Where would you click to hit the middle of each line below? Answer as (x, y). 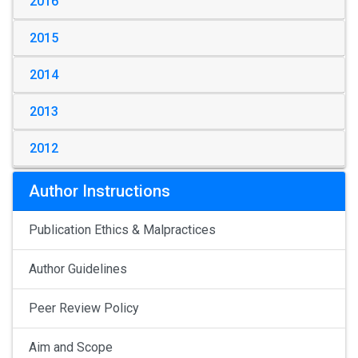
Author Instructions (99, 191)
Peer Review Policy (84, 308)
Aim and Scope (71, 347)
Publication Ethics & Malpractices (122, 229)
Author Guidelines (78, 268)
